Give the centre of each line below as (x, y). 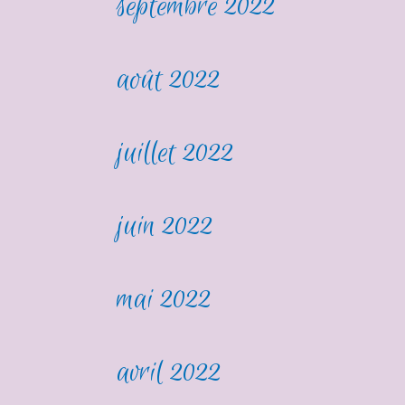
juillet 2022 (176, 153)
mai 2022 (165, 300)
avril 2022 (170, 373)
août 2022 (169, 80)
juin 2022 (165, 227)
